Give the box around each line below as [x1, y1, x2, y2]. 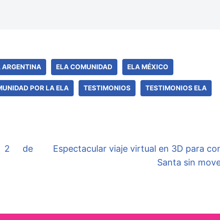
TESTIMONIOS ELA [145, 83, 207, 92]
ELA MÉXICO [127, 62, 168, 71]
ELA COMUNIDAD [56, 62, 112, 71]
